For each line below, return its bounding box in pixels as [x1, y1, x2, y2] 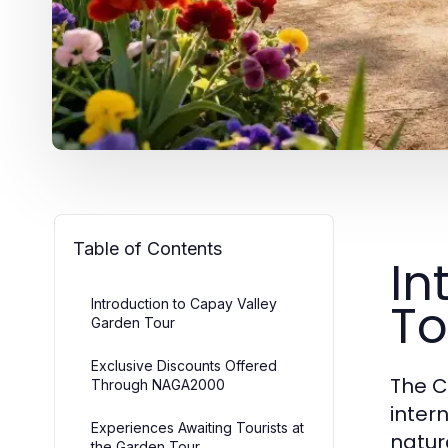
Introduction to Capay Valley [91, 295, 277, 312]
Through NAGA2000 [91, 376, 225, 393]
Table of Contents [73, 238, 222, 259]
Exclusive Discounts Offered [91, 357, 277, 374]
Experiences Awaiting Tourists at [91, 419, 304, 436]
